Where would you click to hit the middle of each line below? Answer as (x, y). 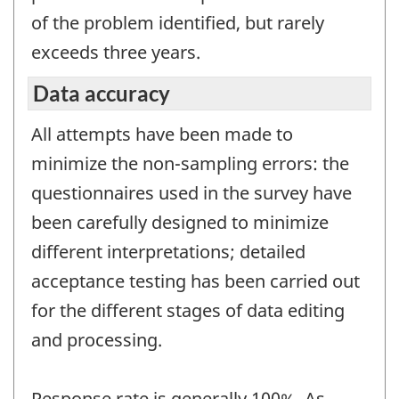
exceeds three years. (116, 52)
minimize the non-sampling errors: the (190, 164)
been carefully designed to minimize (180, 223)
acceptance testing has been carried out (195, 281)
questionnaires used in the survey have (191, 193)
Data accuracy (102, 94)
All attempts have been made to (162, 134)
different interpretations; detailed (168, 252)
